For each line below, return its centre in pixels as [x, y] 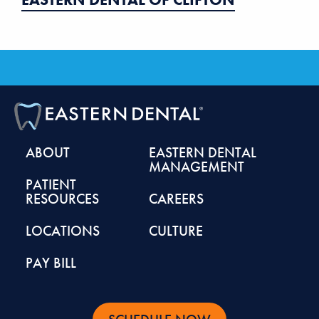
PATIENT [51, 184]
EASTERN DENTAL [202, 152]
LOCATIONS [63, 230]
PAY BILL [51, 262]
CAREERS [176, 198]
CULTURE [176, 230]
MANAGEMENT [196, 167]
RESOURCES [63, 198]
